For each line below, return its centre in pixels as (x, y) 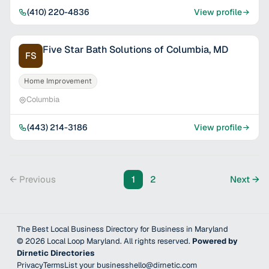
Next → (245, 179)
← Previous (33, 179)
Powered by (215, 241)
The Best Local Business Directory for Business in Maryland (122, 229)
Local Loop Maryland (83, 241)
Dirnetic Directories (56, 253)
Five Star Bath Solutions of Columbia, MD (135, 50)
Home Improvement (58, 81)
